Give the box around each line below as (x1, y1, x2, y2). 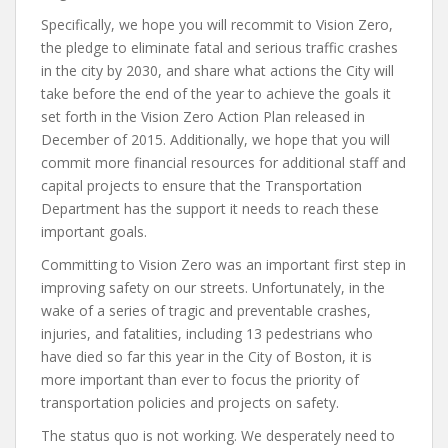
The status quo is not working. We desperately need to (41, 426, 395, 446)
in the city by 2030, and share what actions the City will (41, 61, 394, 81)
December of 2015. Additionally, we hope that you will (41, 130, 390, 150)
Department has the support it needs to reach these (41, 199, 379, 219)
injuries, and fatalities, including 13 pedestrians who (41, 324, 373, 344)
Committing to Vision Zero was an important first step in (41, 255, 406, 275)
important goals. (41, 222, 147, 242)
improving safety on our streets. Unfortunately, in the (41, 278, 385, 298)
